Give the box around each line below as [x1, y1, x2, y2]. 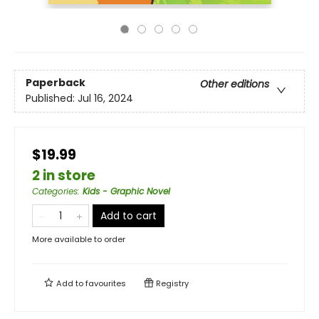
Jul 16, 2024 [78, 91, 133, 106]
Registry [154, 278, 189, 289]
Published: [26, 91, 78, 106]
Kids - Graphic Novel [83, 185, 170, 197]
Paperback [26, 75, 85, 90]
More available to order [32, 234, 125, 245]
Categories [32, 185, 78, 197]
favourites [85, 278, 126, 289]
